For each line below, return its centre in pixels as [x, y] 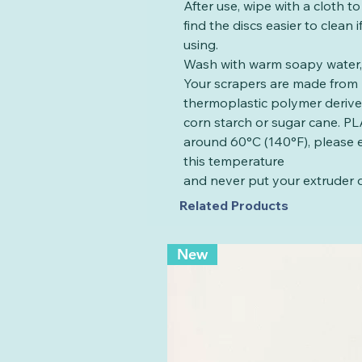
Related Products [234, 205]
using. [201, 44]
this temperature [234, 160]
